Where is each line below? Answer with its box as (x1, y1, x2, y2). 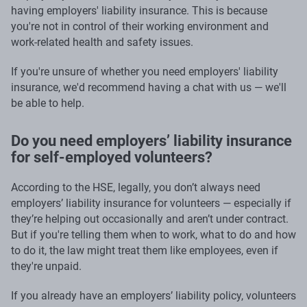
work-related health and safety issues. (11, 35, 193, 49)
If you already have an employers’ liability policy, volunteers (11, 288, 296, 302)
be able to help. (11, 96, 84, 110)
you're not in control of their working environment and (11, 19, 269, 33)
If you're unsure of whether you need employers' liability (11, 64, 278, 78)
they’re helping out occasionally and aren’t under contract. (11, 212, 288, 225)
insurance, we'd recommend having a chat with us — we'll (11, 80, 286, 94)
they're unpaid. (11, 259, 82, 273)
